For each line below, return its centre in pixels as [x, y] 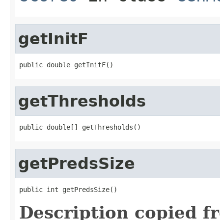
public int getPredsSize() [68, 189]
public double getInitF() [66, 65]
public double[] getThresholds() [80, 127]
